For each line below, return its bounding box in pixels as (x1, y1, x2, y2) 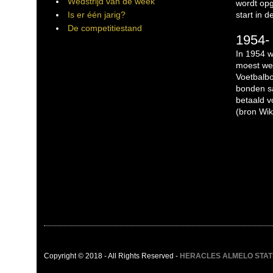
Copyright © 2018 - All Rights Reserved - (44, 251, 180, 260)
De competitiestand (68, 23, 142, 33)
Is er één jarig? (68, 10, 126, 19)
